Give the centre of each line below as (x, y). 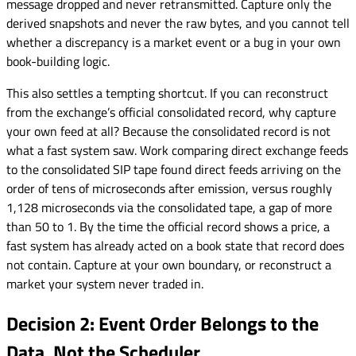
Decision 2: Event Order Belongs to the (163, 323)
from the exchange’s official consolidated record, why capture (171, 112)
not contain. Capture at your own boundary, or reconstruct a (169, 265)
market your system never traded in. (105, 284)
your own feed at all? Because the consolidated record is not (168, 132)
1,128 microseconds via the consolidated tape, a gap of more (169, 208)
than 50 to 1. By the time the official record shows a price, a (168, 227)
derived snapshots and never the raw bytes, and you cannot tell (178, 23)
